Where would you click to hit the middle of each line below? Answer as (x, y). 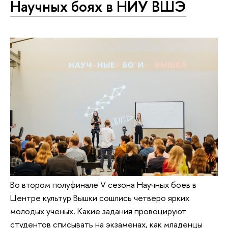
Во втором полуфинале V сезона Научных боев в (103, 184)
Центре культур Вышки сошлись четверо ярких (100, 198)
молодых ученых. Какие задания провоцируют (98, 211)
